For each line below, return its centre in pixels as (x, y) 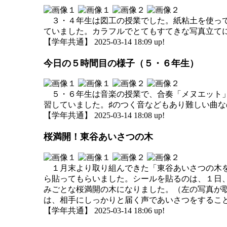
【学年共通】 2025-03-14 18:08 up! (104, 115)
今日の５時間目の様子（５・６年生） (121, 63)
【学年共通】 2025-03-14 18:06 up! (104, 210)
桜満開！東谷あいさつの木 (98, 137)
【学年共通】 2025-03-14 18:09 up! (104, 42)
